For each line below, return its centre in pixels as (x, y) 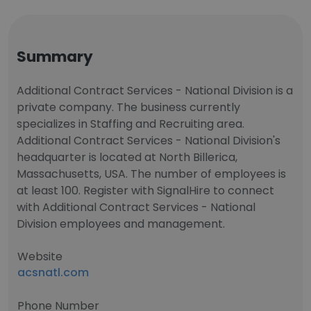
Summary (55, 57)
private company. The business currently (128, 107)
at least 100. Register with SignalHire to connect (145, 191)
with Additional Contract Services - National (136, 207)
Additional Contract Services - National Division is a (155, 91)
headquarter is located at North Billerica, (127, 157)
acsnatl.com (53, 272)
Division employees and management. (121, 224)
